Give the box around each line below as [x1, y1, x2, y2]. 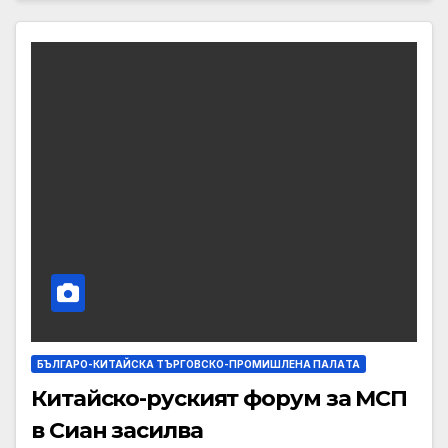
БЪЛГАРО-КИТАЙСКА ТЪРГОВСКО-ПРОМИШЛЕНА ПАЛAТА [37, 357, 360, 370]
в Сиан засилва [31, 416, 203, 444]
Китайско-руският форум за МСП [31, 384, 408, 412]
